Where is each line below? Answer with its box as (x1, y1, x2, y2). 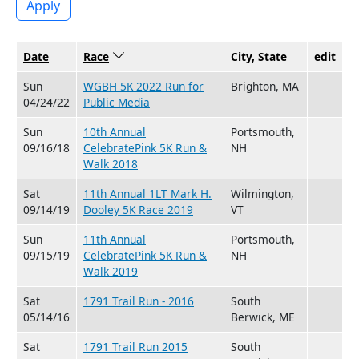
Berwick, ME (231, 309, 295, 325)
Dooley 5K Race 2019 (83, 201, 193, 217)
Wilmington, (231, 185, 294, 201)
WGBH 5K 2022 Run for (83, 78, 204, 94)
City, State (231, 48, 287, 64)
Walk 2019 (83, 263, 138, 279)
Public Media (83, 94, 150, 110)
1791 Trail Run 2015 (83, 338, 188, 354)
